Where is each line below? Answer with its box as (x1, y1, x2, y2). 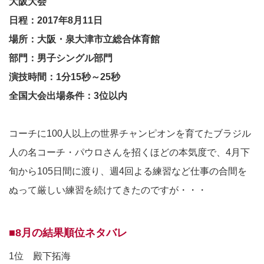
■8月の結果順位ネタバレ (9, 227, 127, 239)
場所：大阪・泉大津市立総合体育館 (9, 34, 160, 45)
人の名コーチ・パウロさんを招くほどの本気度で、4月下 (9, 147, 250, 158)
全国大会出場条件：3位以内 (9, 91, 127, 101)
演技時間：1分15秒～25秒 (9, 72, 120, 82)
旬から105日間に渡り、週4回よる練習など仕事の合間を (9, 166, 247, 177)
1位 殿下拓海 (9, 251, 71, 262)
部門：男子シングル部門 (9, 53, 113, 64)
